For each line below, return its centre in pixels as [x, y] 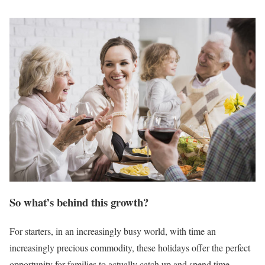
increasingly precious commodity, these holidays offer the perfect [130, 247]
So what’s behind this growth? [79, 202]
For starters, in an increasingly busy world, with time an [113, 231]
